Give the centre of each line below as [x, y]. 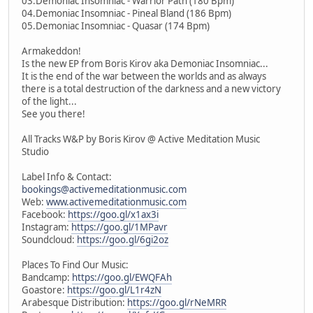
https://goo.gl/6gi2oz [123, 239]
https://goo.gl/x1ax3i [113, 214]
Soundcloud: [49, 239]
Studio [35, 151]
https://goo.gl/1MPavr [119, 227]
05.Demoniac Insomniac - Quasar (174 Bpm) [116, 26]
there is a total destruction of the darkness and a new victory [151, 88]
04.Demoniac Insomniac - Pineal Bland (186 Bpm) [126, 13]
